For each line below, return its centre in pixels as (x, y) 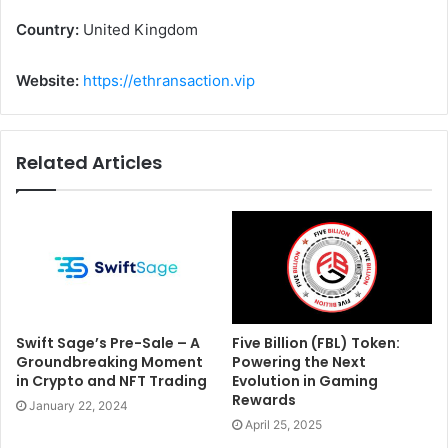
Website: (47, 81)
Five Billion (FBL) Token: (316, 342)
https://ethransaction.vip (167, 81)
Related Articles (89, 163)
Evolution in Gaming (305, 380)
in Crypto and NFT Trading (111, 380)
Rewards (264, 399)
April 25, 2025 (283, 424)
